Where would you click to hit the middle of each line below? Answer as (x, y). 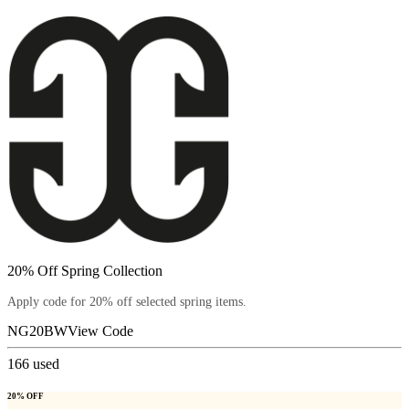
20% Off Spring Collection (85, 271)
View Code (100, 331)
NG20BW (37, 331)
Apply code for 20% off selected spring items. (127, 302)
